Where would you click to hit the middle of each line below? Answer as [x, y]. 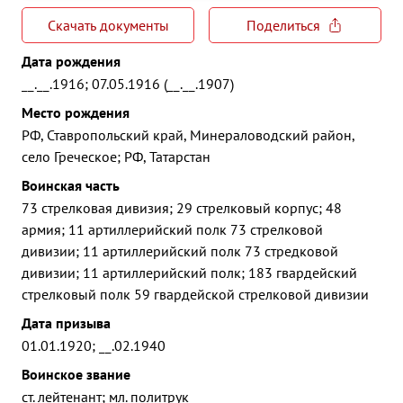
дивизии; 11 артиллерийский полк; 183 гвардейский [189, 273]
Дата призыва [66, 323]
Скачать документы [108, 25]
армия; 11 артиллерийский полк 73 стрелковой [172, 229]
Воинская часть [71, 185]
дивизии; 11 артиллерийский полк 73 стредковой [180, 251]
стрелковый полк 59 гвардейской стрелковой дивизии [195, 294]
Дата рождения [71, 61]
